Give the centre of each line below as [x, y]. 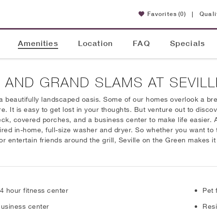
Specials [187, 43]
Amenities [38, 43]
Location [95, 43]
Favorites [162, 14]
